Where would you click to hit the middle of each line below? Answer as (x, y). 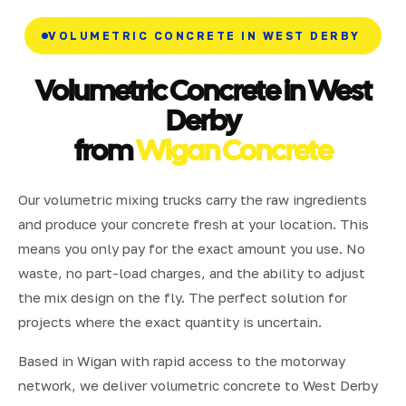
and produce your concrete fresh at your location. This (193, 223)
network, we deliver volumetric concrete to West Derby (198, 385)
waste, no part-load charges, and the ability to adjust (192, 272)
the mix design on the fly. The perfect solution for (183, 297)
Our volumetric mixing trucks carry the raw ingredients (193, 199)
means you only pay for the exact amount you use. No (192, 248)
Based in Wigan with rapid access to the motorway (182, 360)
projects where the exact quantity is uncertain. (170, 321)
